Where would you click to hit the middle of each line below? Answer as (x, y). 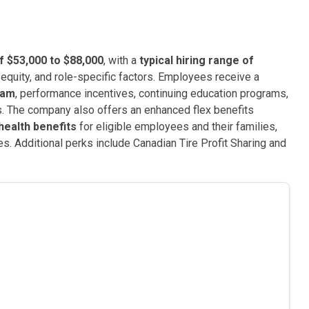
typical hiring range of (197, 60)
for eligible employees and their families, (177, 127)
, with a (121, 60)
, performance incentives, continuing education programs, (152, 93)
